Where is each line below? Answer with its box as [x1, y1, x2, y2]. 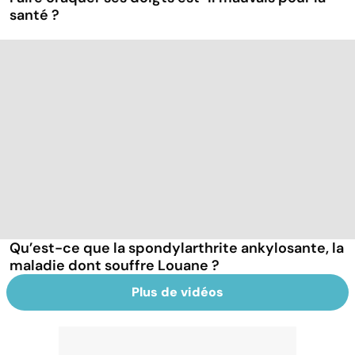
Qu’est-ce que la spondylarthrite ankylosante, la [10, 238, 344, 258]
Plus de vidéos [132, 283, 223, 300]
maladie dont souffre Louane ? [10, 255, 219, 275]
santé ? [10, 6, 59, 25]
